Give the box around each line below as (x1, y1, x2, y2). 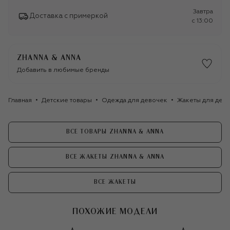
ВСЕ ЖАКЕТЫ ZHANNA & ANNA (65, 154, 165, 160)
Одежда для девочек (102, 97, 167, 104)
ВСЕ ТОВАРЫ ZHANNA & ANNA (66, 129, 164, 135)
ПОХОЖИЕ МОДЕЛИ (72, 207, 158, 216)
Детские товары (42, 97, 92, 104)
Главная (8, 97, 32, 104)
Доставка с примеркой (30, 13, 108, 20)
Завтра (193, 8, 213, 15)
